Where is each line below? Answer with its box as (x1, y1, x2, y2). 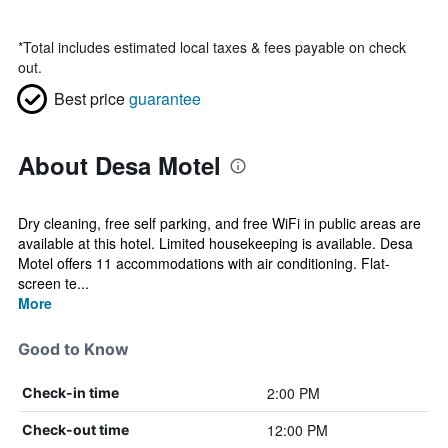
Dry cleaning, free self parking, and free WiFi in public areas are (18, 213, 421, 233)
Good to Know (18, 339, 129, 359)
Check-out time (22, 421, 129, 438)
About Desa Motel (18, 148, 221, 182)
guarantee (129, 87, 201, 110)
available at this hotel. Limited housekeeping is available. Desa (18, 233, 413, 253)
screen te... (18, 273, 89, 293)
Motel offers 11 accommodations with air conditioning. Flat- (18, 253, 390, 273)
